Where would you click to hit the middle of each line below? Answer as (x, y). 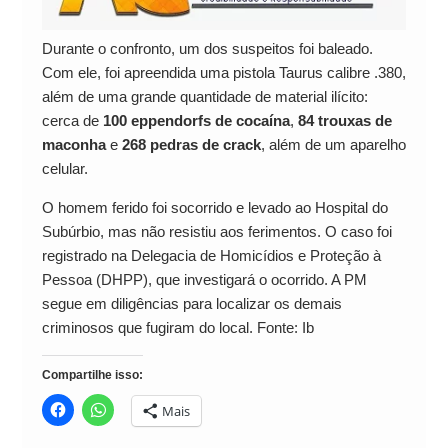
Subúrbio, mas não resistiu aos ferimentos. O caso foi (216, 231)
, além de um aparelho (333, 144)
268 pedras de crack (191, 144)
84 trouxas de (344, 120)
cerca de (72, 120)
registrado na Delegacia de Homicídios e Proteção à (211, 255)
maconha (73, 144)
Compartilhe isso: (92, 374)
